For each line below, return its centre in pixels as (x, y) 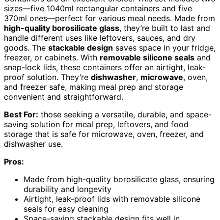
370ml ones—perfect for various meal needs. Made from (110, 18)
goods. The (26, 48)
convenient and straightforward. (64, 97)
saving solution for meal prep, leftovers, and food (96, 124)
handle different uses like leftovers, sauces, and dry (100, 38)
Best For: (21, 115)
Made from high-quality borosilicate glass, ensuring (119, 179)
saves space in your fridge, (164, 48)
